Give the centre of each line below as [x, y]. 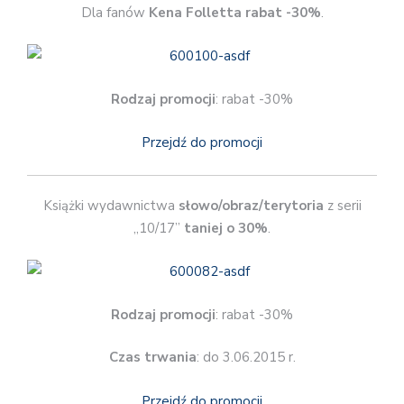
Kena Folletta [195, 12]
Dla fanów [115, 12]
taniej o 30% [226, 228]
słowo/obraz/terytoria [251, 205]
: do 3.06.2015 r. [246, 358]
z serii [342, 205]
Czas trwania [152, 358]
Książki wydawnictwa [110, 205]
